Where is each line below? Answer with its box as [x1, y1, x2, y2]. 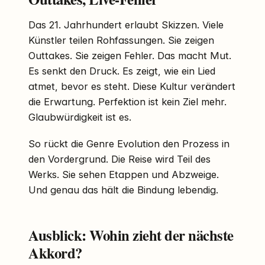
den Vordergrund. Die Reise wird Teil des [28, 153, 211, 165]
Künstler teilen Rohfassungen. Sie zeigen [28, 34, 214, 46]
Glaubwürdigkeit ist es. [28, 111, 131, 123]
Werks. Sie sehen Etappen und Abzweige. [28, 168, 219, 180]
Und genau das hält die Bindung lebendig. [28, 183, 218, 196]
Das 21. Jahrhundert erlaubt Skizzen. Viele [28, 18, 224, 31]
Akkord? [28, 241, 82, 263]
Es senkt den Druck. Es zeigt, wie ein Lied [28, 64, 215, 77]
